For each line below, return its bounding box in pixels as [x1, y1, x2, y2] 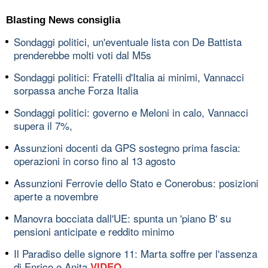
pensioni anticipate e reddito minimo [14, 223, 174, 239]
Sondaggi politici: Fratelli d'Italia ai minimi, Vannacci [14, 69, 244, 84]
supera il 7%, [14, 117, 72, 133]
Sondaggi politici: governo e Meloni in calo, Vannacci [14, 104, 248, 120]
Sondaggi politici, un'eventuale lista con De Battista [14, 33, 242, 49]
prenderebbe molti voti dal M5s [14, 47, 151, 62]
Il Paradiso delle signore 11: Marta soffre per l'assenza [14, 245, 257, 261]
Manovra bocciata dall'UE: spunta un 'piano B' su [14, 210, 231, 226]
